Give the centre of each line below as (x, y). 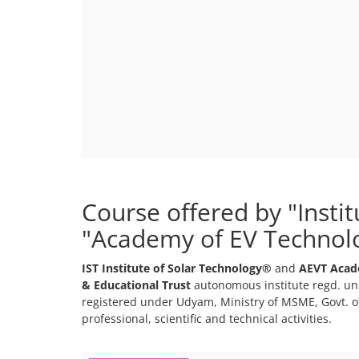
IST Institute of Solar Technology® (177, 268)
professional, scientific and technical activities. (207, 319)
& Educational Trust (136, 285)
